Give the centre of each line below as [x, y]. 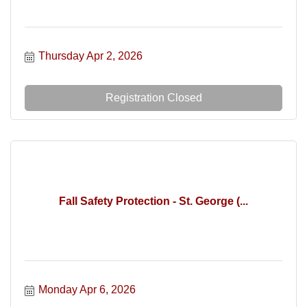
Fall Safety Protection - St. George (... [153, 201]
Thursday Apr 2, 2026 [90, 56]
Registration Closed [153, 98]
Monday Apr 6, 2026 [87, 290]
